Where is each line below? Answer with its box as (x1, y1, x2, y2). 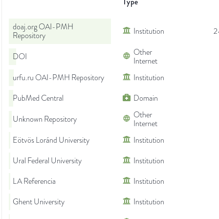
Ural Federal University (13, 155, 82, 167)
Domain (133, 93, 158, 104)
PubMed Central (13, 93, 64, 104)
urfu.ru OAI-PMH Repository (13, 72, 104, 84)
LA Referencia (13, 176, 56, 187)
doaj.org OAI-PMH (13, 22, 73, 33)
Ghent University (13, 197, 65, 208)
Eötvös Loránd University (13, 135, 89, 146)
